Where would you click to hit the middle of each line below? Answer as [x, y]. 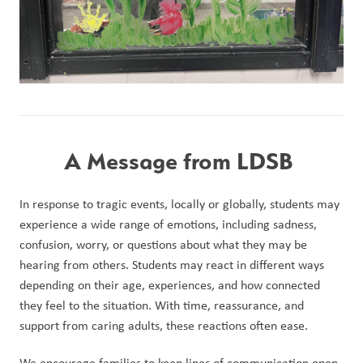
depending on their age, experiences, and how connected [170, 284]
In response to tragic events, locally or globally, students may [179, 203]
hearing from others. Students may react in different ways [172, 264]
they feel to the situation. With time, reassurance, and [162, 305]
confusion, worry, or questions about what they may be [163, 244]
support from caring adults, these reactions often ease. [164, 325]
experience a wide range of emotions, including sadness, [168, 224]
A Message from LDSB [181, 160]
